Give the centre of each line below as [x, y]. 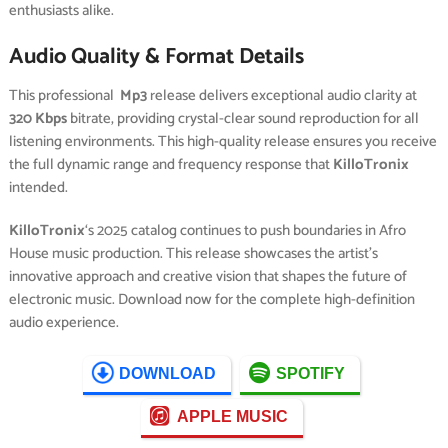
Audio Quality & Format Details [156, 57]
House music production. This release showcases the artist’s [193, 254]
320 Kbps [37, 119]
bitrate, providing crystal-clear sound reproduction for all [242, 119]
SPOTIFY [310, 374]
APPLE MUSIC [232, 417]
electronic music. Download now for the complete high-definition [211, 300]
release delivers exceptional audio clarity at [281, 96]
